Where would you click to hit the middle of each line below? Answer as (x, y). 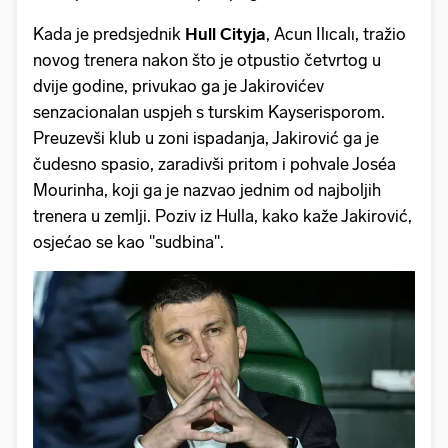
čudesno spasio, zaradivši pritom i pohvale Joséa (214, 163)
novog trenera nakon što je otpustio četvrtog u (207, 59)
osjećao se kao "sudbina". (128, 241)
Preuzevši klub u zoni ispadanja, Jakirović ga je (206, 137)
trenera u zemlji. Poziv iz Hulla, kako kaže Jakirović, (222, 215)
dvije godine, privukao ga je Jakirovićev (178, 85)
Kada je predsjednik (109, 33)
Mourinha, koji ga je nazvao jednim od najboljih (207, 189)
